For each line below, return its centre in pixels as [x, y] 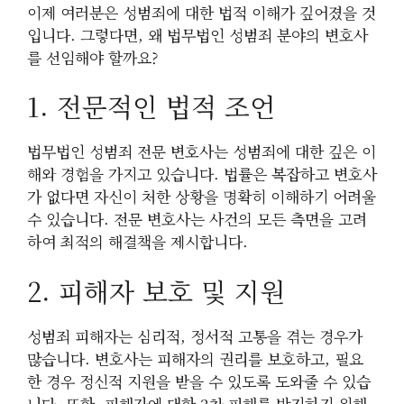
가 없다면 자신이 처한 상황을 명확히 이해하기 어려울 [202, 197]
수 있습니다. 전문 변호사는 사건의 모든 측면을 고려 [197, 219]
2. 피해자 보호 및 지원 [156, 290]
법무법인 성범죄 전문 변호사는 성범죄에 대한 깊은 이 [202, 151]
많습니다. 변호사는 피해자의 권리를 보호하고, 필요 [195, 358]
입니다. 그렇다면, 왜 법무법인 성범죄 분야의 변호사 [197, 34]
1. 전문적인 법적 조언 [151, 106]
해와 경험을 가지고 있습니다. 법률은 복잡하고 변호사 [202, 174]
